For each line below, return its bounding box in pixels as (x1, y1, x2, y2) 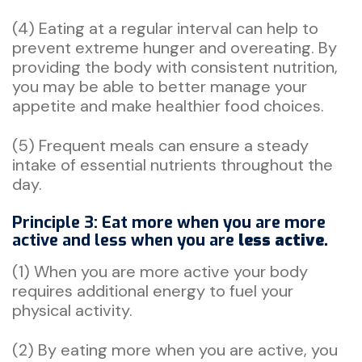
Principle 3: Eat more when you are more (12, 211, 326, 234)
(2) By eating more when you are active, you (12, 339, 338, 360)
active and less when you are (12, 229, 238, 251)
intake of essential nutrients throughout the (12, 154, 333, 175)
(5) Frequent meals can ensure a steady (12, 134, 309, 156)
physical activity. (12, 299, 133, 321)
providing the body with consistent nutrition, (12, 56, 338, 78)
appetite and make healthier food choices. (12, 95, 324, 116)
